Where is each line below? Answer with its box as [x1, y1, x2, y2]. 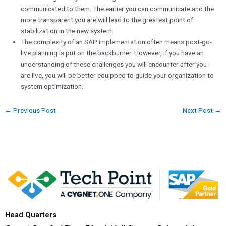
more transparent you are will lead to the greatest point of [21, 16, 194, 24]
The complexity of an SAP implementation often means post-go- [21, 38, 212, 46]
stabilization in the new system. [21, 27, 114, 35]
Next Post [182, 106, 214, 115]
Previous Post [12, 106, 56, 115]
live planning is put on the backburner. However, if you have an [21, 49, 204, 58]
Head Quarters [5, 210, 56, 220]
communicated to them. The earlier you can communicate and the [21, 5, 214, 13]
